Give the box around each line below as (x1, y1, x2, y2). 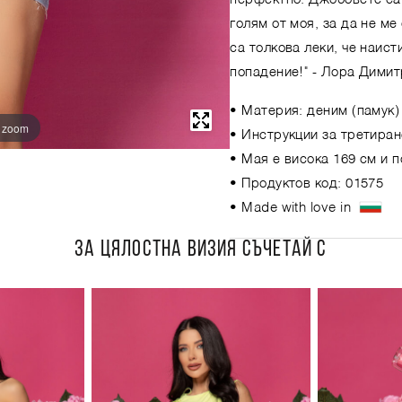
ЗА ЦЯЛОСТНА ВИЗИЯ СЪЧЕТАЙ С (74, 238, 328, 261)
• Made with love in (230, 200, 359, 214)
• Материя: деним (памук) (230, 103, 400, 118)
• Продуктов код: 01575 (230, 176, 384, 190)
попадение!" (230, 65, 309, 79)
